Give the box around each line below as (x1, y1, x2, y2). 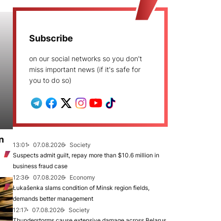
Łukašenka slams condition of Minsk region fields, (13, 184, 149, 191)
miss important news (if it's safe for (29, 65, 141, 74)
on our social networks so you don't (29, 54, 142, 63)
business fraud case (13, 162, 68, 170)
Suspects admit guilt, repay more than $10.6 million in (13, 151, 159, 159)
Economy (70, 174, 95, 181)
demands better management (13, 195, 93, 202)
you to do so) (29, 76, 72, 84)
